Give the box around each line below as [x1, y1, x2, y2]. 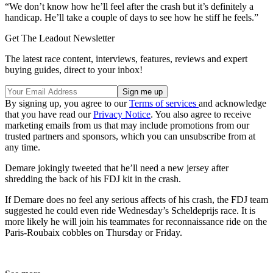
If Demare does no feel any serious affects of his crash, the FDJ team [5, 194, 268, 205]
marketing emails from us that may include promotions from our [5, 119, 249, 130]
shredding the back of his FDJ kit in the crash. [5, 173, 181, 184]
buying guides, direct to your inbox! [5, 64, 143, 75]
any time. [5, 141, 40, 152]
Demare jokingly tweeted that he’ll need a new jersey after [5, 162, 229, 173]
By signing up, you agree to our [5, 97, 129, 108]
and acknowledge [199, 97, 266, 108]
